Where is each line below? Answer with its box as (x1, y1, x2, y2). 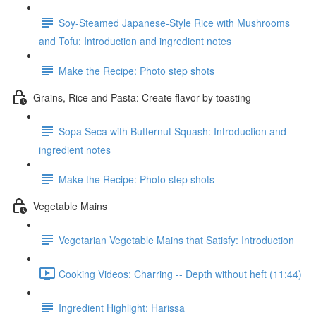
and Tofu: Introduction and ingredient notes (39, 34, 231, 48)
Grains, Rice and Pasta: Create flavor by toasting (33, 90, 251, 104)
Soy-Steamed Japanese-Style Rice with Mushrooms (59, 15, 290, 30)
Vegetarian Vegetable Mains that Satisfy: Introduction (59, 232, 294, 247)
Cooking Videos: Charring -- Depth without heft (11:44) (59, 266, 302, 281)
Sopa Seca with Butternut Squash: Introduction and (59, 123, 286, 138)
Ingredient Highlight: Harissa (59, 300, 185, 315)
